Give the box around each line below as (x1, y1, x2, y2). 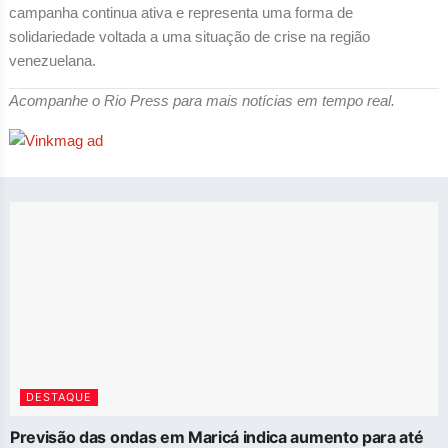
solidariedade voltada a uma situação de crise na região (8, 27, 370, 45)
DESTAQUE (26, 389, 92, 404)
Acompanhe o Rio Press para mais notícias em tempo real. (8, 91, 395, 109)
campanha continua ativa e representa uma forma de (8, 3, 353, 21)
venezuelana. (8, 51, 96, 69)
